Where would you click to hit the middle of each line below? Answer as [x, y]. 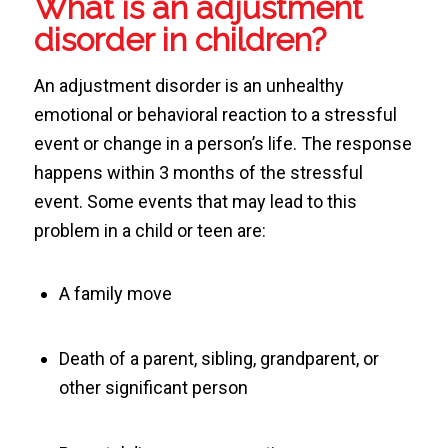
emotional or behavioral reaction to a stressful [215, 115]
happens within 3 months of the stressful [198, 173]
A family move [115, 293]
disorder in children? [179, 39]
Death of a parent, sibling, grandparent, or [218, 359]
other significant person [153, 388]
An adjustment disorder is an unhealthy [188, 86]
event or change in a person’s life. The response [222, 144]
